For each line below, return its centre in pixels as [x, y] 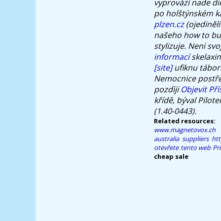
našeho [169, 35]
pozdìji [167, 89]
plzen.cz [169, 24]
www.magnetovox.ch [185, 129]
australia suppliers [181, 138]
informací [172, 56]
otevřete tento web [182, 147]
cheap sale [171, 156]
